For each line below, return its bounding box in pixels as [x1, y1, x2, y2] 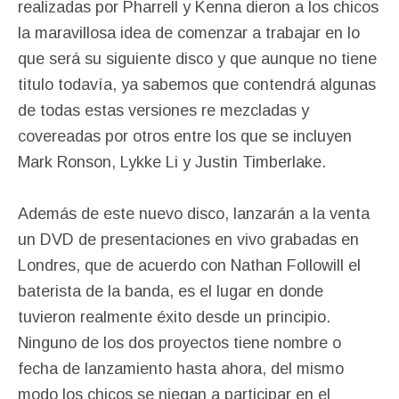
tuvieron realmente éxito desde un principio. [18, 307, 330, 326]
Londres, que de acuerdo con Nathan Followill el [18, 256, 361, 274]
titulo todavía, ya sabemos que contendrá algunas [18, 75, 376, 94]
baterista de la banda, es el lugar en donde [18, 281, 323, 300]
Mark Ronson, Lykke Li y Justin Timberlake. [18, 152, 326, 171]
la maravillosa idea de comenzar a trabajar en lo [18, 23, 360, 42]
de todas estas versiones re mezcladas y [18, 101, 309, 119]
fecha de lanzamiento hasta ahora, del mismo [18, 359, 344, 378]
